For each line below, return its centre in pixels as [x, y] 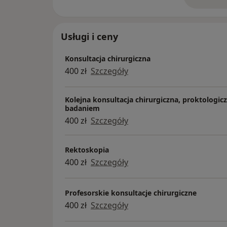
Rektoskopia [87, 149]
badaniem [82, 108]
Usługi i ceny [89, 37]
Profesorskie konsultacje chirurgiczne [131, 193]
